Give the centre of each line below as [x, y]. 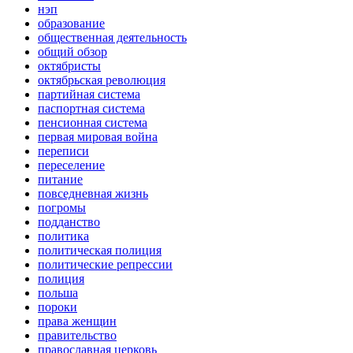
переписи [63, 151]
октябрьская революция [102, 80]
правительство [77, 336]
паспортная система [91, 109]
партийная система [89, 95]
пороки [58, 307]
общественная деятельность [112, 38]
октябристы [69, 66]
